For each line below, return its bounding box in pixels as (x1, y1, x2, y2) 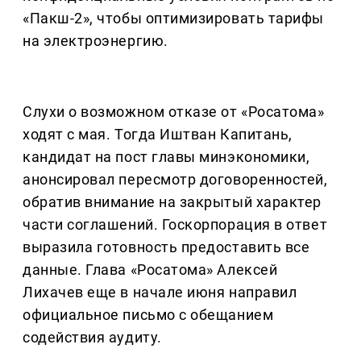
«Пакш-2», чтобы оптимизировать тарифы (23, 10, 324, 27)
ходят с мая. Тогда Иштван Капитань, (23, 126, 293, 143)
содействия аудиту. (23, 329, 162, 346)
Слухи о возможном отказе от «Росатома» (23, 103, 325, 121)
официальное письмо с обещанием (23, 306, 274, 324)
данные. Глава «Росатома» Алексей (23, 261, 278, 279)
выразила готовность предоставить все (23, 239, 310, 256)
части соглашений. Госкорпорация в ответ (23, 216, 328, 234)
